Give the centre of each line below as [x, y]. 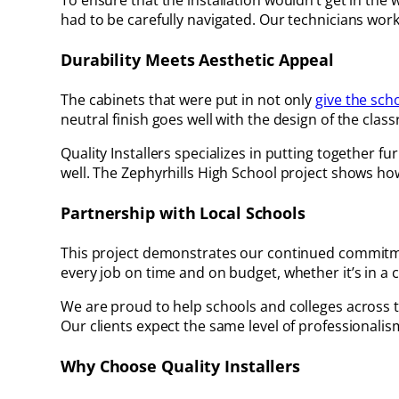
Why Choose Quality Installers [181, 366]
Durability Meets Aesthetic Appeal [197, 60]
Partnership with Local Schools [183, 213]
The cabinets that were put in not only [188, 100]
